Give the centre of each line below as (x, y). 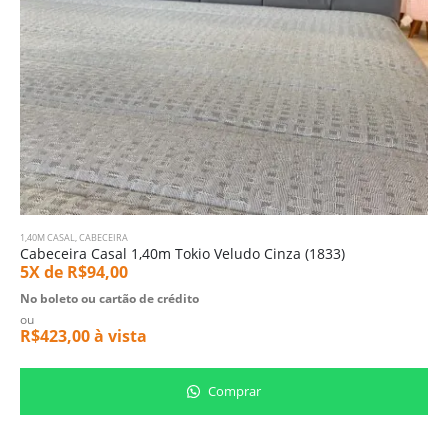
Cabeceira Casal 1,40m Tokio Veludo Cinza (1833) (182, 254)
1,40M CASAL (47, 238)
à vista (118, 336)
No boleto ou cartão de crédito (109, 299)
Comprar (233, 390)
